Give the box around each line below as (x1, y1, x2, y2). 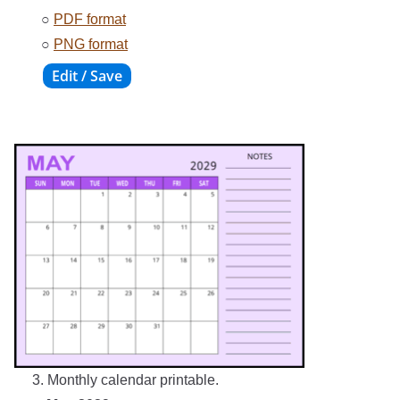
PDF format (54, 12, 126, 28)
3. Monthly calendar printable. (32, 372, 219, 388)
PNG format (54, 37, 128, 53)
